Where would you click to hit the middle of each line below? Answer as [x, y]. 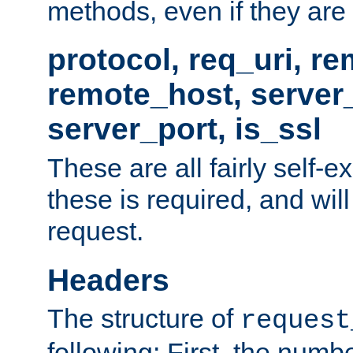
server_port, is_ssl [184, 129]
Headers [108, 280]
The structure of [144, 318]
